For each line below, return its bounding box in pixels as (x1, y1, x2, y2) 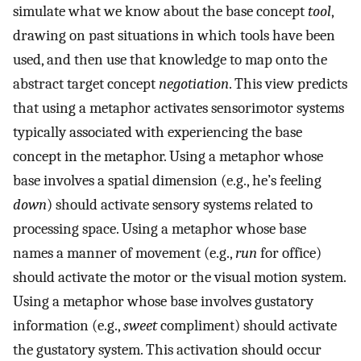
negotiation (159, 75, 229, 93)
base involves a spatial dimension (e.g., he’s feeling (13, 172, 322, 190)
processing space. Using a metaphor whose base (13, 220, 306, 239)
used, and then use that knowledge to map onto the (13, 51, 327, 69)
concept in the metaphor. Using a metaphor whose (13, 147, 323, 166)
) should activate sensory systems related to (47, 196, 313, 214)
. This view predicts (229, 75, 347, 93)
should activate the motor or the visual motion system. (13, 268, 346, 287)
